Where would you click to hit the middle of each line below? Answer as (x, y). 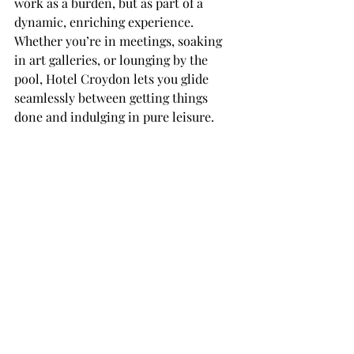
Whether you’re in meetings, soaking (120, 40)
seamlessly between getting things (113, 97)
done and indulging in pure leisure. (114, 116)
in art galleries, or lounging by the (113, 59)
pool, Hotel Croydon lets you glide (113, 78)
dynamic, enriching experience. (105, 21)
